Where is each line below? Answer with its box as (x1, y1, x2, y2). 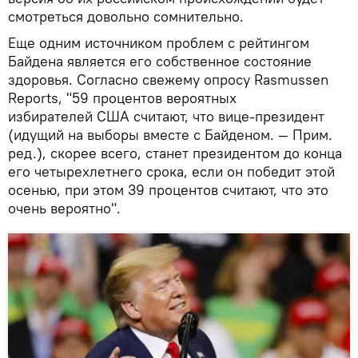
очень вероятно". (8, 198, 121, 217)
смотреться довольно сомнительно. (8, 6, 244, 26)
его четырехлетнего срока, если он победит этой (8, 161, 335, 181)
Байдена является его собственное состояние (8, 51, 312, 70)
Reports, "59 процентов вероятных (8, 88, 237, 107)
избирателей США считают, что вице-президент (8, 106, 324, 125)
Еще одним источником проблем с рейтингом (8, 33, 309, 52)
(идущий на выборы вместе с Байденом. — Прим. (8, 125, 332, 144)
